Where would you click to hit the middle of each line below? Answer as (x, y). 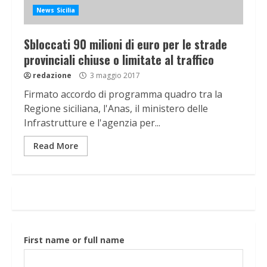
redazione (52, 76)
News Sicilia (56, 10)
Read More (56, 146)
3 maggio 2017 (114, 76)
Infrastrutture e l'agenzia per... (92, 123)
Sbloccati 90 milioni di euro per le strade (125, 44)
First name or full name (74, 240)
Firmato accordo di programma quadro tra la (123, 94)
